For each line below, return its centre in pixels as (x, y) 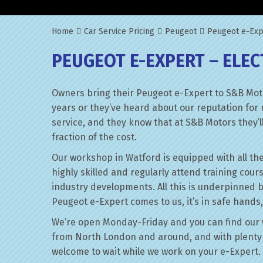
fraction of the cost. (94, 137)
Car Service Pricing (119, 31)
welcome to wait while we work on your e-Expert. (156, 252)
